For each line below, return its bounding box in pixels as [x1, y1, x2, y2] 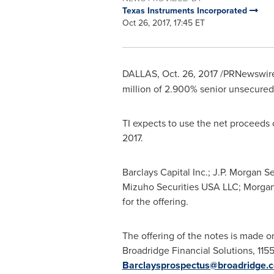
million [122, 82, 151, 95]
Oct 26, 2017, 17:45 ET [122, 17, 205, 29]
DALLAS [122, 67, 157, 80]
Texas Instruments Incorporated [122, 4, 250, 17]
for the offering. [122, 194, 188, 208]
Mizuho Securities [122, 180, 201, 193]
